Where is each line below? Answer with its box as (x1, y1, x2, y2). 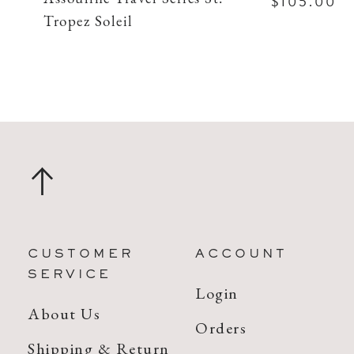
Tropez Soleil (43, 14, 134, 30)
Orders (195, 318, 247, 339)
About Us (28, 303, 100, 324)
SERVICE (28, 269, 111, 281)
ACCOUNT (195, 248, 288, 260)
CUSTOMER (28, 248, 134, 260)
